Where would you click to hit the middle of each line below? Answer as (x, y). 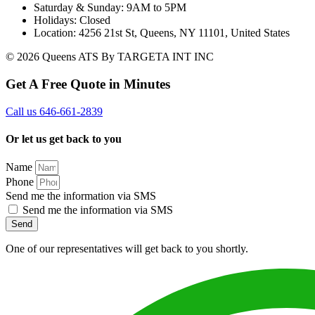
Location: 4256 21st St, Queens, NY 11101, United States (162, 33)
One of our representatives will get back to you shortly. (127, 249)
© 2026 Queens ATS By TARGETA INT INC (110, 57)
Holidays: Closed (72, 20)
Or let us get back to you (64, 139)
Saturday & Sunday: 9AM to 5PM (110, 8)
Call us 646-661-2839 (54, 111)
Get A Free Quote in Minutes (88, 84)
